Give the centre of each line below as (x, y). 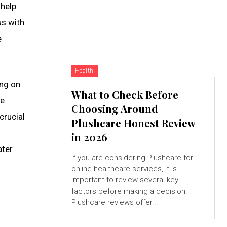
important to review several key (125, 180)
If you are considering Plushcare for (132, 158)
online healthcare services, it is (124, 169)
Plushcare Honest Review (133, 123)
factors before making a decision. (129, 191)
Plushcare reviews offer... (115, 202)
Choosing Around (115, 109)
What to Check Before (125, 95)
